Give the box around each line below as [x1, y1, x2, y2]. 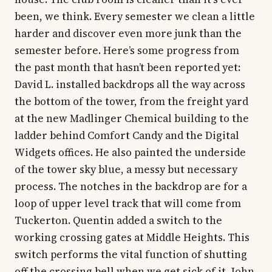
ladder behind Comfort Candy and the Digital [15, 128, 239, 143]
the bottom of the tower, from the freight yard [15, 94, 248, 109]
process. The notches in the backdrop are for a [15, 179, 247, 194]
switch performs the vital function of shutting [15, 247, 247, 262]
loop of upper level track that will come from [15, 196, 241, 211]
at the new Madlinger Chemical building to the [15, 111, 249, 126]
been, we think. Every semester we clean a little [15, 9, 255, 24]
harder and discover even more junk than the [15, 26, 242, 41]
